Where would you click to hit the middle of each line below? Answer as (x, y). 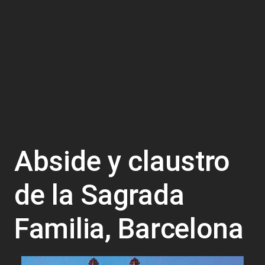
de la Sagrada (99, 195)
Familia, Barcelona (129, 228)
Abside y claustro (122, 161)
